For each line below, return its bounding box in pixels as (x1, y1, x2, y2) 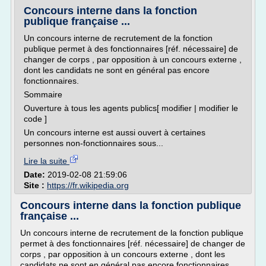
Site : (24, 180, 47, 190)
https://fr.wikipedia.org (47, 180, 129, 190)
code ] (24, 114, 47, 123)
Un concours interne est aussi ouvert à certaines (24, 128, 205, 137)
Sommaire (24, 90, 62, 99)
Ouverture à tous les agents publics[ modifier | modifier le (24, 103, 238, 113)
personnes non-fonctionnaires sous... (24, 138, 163, 148)
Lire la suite (24, 156, 69, 166)
